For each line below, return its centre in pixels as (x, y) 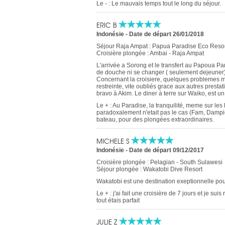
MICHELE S (114, 141)
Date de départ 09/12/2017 (166, 150)
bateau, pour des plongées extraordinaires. (155, 120)
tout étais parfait (118, 200)
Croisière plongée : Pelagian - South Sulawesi (159, 162)
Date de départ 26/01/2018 (166, 34)
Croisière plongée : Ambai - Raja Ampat (150, 53)
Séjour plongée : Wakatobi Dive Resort (149, 169)
